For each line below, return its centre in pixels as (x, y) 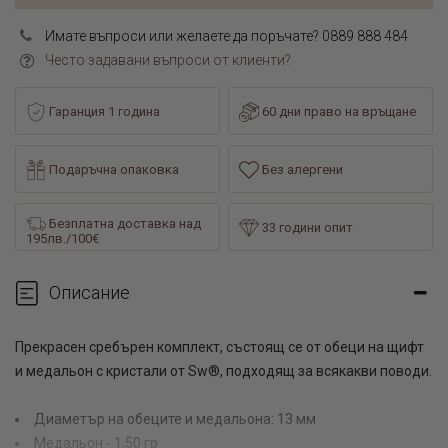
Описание (89, 292)
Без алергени (303, 170)
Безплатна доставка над (123, 223)
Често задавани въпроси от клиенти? (168, 59)
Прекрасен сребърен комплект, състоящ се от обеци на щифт (219, 346)
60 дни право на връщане (338, 112)
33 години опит (308, 228)
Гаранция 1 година (104, 112)
